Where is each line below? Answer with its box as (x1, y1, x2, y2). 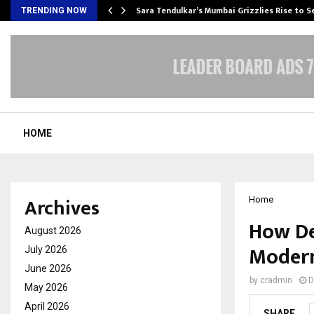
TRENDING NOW (21, 6, 87, 15)
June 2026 (25, 263, 71, 274)
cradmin (260, 275, 292, 285)
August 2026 (25, 225, 81, 236)
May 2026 (25, 282, 68, 293)
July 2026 (25, 244, 67, 255)
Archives (25, 192, 100, 225)
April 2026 (25, 301, 69, 312)
